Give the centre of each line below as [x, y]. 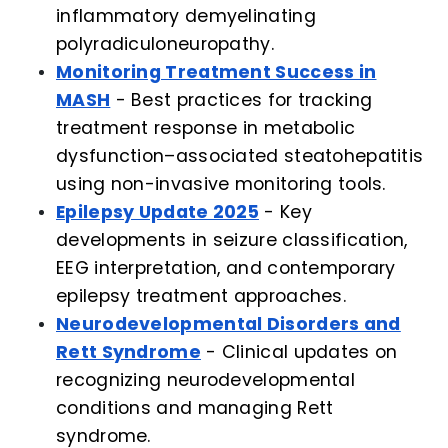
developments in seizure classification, [232, 240]
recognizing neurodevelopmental [205, 380]
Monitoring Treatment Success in [216, 72]
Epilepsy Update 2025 [157, 212]
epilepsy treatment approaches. [201, 296]
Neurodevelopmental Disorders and [228, 324]
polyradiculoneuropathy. [165, 44]
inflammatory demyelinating [186, 16]
